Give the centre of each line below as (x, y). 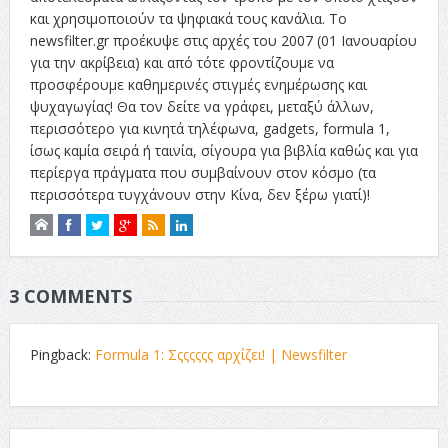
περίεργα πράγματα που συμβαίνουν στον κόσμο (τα (202, 172)
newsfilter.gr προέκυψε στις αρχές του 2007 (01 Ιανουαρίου (223, 40)
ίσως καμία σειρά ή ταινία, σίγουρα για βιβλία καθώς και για (223, 150)
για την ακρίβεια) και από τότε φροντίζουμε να (181, 62)
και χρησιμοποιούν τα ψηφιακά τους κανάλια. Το (188, 18)
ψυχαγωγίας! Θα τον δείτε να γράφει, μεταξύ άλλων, (201, 106)
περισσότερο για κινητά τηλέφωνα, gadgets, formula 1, (209, 128)
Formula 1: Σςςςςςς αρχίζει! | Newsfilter (220, 354)
